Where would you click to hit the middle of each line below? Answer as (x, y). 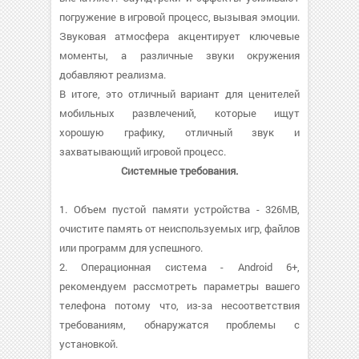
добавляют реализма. (113, 75)
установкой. (89, 344)
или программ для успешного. (131, 248)
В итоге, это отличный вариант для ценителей (179, 94)
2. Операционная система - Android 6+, (179, 267)
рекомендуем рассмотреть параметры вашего (179, 286)
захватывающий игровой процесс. (143, 151)
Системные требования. (179, 171)
